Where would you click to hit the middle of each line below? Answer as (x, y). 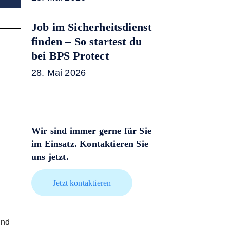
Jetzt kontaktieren (82, 183)
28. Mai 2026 (59, 73)
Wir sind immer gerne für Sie (92, 131)
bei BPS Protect (70, 56)
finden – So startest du (87, 41)
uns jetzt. (50, 157)
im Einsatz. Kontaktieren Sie (90, 144)
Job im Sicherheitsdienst (92, 27)
